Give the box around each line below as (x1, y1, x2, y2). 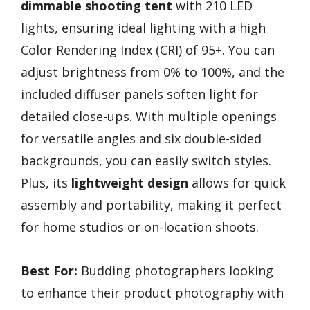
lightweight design (71, 174, 188, 191)
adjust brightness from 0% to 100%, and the (21, 63, 284, 80)
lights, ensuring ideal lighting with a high (21, 19, 266, 36)
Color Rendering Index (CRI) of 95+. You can (21, 41, 275, 58)
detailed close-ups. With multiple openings (21, 107, 277, 125)
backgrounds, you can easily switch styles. (21, 152, 271, 169)
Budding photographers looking (77, 262, 273, 279)
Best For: (21, 262, 77, 279)
